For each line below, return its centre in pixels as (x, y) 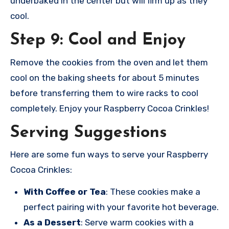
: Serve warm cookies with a (137, 223)
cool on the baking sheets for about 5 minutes (105, 77)
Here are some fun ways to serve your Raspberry (109, 155)
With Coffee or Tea (65, 192)
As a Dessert (52, 223)
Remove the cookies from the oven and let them (109, 62)
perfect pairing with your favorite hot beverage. (121, 207)
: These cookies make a (153, 192)
